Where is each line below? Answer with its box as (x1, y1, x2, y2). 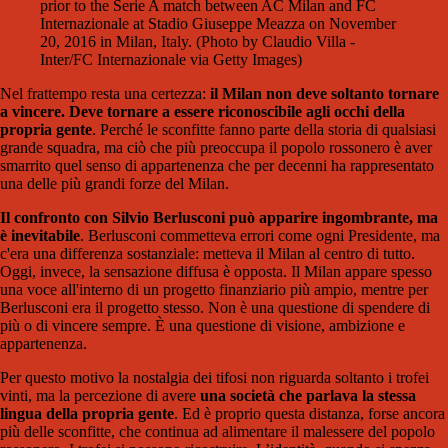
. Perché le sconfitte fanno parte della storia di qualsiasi (92, 121, 436, 139)
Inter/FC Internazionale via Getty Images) (40, 51, 302, 69)
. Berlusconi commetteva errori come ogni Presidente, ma (80, 227, 440, 245)
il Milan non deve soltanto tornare (210, 85, 439, 103)
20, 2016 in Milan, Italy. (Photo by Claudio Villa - (40, 33, 355, 51)
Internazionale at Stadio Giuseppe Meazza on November (40, 15, 396, 33)
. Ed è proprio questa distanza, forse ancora (174, 405, 445, 423)
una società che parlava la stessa (200, 387, 416, 405)
